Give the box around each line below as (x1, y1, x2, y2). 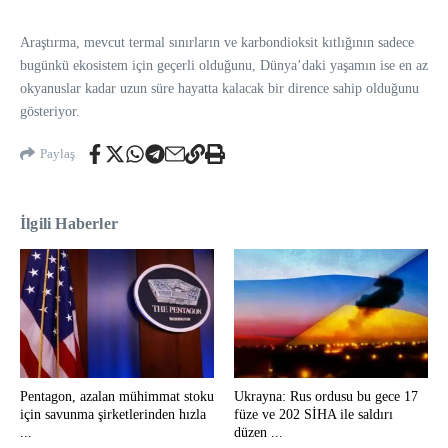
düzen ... (234, 424, 283, 440)
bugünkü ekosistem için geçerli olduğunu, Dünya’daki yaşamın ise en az (20, 57, 428, 73)
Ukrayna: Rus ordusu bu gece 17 (234, 388, 418, 404)
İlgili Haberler (20, 214, 118, 232)
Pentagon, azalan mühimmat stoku (20, 388, 214, 404)
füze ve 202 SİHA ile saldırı (234, 406, 393, 422)
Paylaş (40, 146, 75, 161)
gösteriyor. (20, 103, 80, 119)
